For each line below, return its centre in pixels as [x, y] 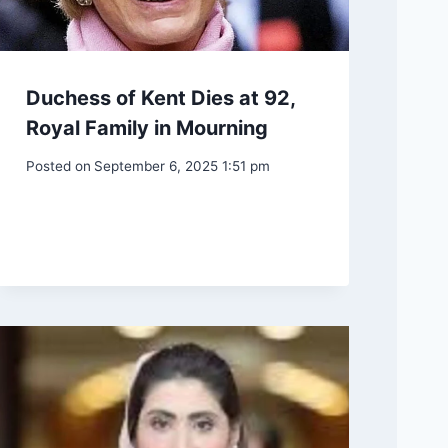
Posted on [58, 166]
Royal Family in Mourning [146, 127]
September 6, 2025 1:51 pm [181, 166]
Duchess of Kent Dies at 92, [160, 97]
